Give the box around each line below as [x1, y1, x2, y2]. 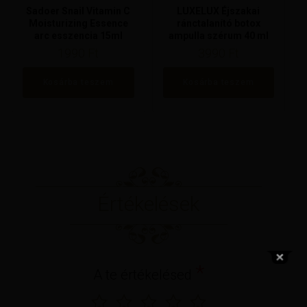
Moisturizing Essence [28, 18, 128, 29]
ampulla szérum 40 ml [168, 30, 269, 42]
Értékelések [97, 191, 199, 216]
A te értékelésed [93, 266, 195, 283]
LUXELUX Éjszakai [177, 5, 260, 17]
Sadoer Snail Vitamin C [26, 5, 131, 17]
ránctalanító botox [176, 18, 260, 29]
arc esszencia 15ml [34, 30, 123, 42]
